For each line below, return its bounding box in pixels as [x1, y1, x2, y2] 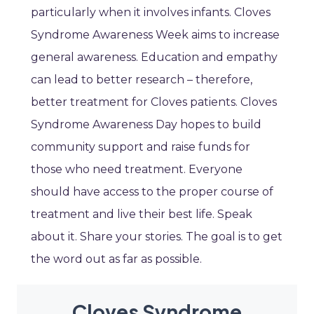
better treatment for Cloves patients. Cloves [31, 95, 277, 109]
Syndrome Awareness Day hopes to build [31, 118, 261, 132]
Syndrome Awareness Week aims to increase [31, 28, 280, 42]
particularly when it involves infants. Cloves [31, 6, 271, 20]
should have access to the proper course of [31, 185, 273, 199]
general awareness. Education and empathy [31, 50, 278, 64]
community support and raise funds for [31, 140, 250, 154]
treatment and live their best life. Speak [31, 207, 252, 221]
